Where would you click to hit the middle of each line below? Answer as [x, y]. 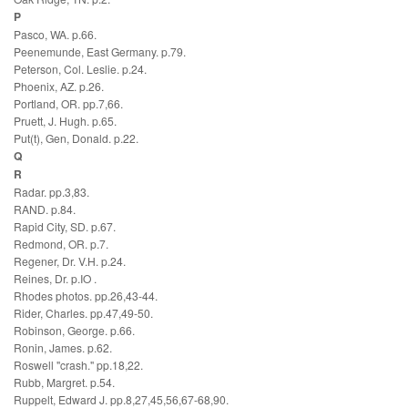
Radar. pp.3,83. [51, 192]
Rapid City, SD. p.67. [65, 227]
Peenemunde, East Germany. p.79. [100, 52]
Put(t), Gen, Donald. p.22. [76, 138]
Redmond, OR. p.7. [61, 244]
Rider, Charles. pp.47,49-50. [83, 313]
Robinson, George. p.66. [74, 331]
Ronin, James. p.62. [63, 348]
